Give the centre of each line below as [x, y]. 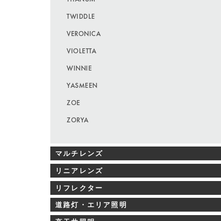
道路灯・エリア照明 [91, 205]
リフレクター [79, 188]
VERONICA [84, 33]
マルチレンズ [79, 154]
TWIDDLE [81, 16]
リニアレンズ [79, 170]
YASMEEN [82, 85]
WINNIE [79, 68]
